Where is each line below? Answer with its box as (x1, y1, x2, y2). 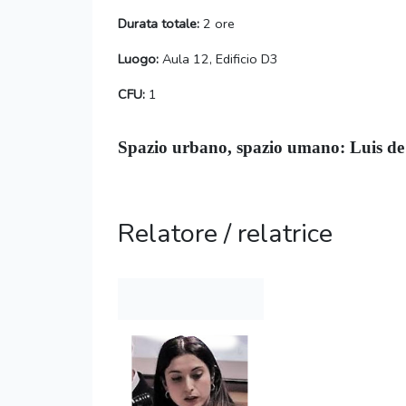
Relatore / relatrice (118, 216, 333, 252)
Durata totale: (118, 14, 199, 34)
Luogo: (118, 50, 159, 69)
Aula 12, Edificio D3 (159, 50, 278, 69)
